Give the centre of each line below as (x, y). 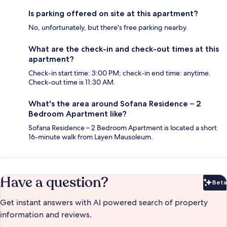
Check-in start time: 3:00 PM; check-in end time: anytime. (120, 73)
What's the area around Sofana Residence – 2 (115, 104)
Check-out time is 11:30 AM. (72, 82)
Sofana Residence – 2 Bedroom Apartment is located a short (123, 128)
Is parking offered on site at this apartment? (113, 14)
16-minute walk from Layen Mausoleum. (91, 137)
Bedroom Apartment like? (78, 114)
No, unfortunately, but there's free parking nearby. (108, 28)
